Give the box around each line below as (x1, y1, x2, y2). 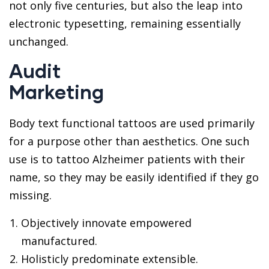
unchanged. (9, 34, 68, 49)
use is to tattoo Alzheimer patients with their (9, 152, 245, 166)
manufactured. (21, 234, 97, 248)
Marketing (9, 80, 104, 103)
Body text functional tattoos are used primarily (9, 116, 255, 130)
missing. (9, 188, 52, 202)
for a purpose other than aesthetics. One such (9, 134, 249, 148)
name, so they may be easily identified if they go (9, 170, 259, 184)
